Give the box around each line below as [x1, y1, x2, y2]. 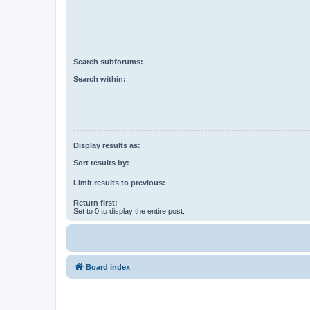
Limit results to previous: [73, 178, 165, 187]
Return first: [73, 198, 118, 207]
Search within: [73, 74, 126, 83]
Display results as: [73, 141, 140, 150]
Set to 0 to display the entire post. [73, 206, 185, 215]
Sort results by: [73, 158, 129, 167]
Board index [86, 262, 130, 271]
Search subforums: [73, 57, 143, 66]
